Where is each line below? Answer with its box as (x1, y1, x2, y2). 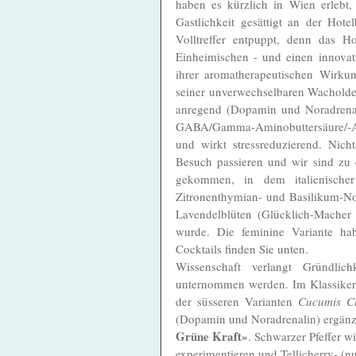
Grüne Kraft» (176, 327, 248, 345)
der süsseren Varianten (176, 292, 298, 309)
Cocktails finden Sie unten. (176, 240, 311, 257)
